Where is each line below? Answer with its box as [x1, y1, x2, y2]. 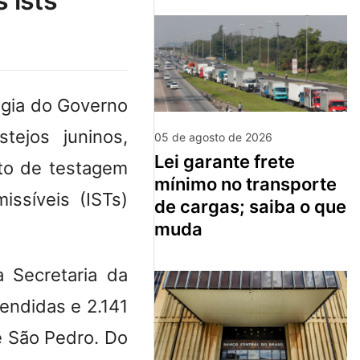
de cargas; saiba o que [154, 195, 346, 217]
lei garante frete [154, 150, 164, 172]
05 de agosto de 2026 [154, 129, 272, 144]
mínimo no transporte [154, 173, 337, 194]
